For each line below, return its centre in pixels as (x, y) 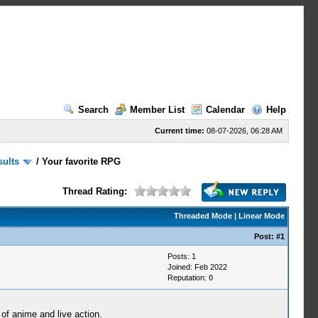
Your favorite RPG (82, 161)
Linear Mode (261, 216)
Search (93, 110)
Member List (157, 110)
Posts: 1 (181, 256)
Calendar (225, 110)
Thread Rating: (94, 191)
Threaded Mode (203, 216)
